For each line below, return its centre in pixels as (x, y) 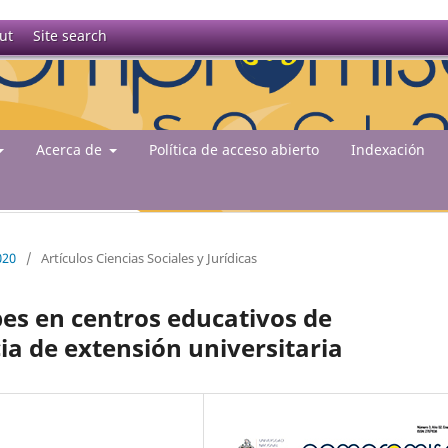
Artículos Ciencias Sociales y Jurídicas (149, 257)
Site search (70, 35)
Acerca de (70, 149)
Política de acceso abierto (234, 149)
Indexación (388, 149)
